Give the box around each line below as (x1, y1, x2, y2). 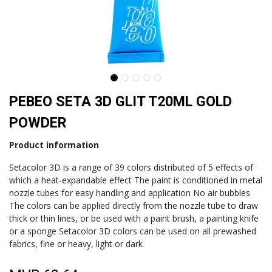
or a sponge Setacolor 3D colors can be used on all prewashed (9, 225, 256, 237)
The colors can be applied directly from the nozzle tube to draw (9, 200, 258, 211)
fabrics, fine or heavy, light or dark (9, 238, 143, 250)
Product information (9, 139, 99, 151)
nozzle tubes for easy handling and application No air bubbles (9, 187, 250, 199)
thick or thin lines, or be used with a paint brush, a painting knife (9, 212, 259, 224)
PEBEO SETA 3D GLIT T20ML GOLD (9, 93, 232, 110)
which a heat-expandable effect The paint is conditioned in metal (9, 174, 262, 186)
